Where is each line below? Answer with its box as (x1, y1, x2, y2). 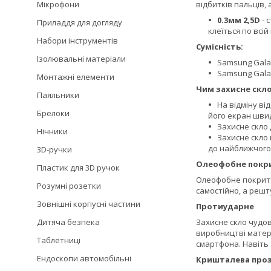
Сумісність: (196, 41, 243, 52)
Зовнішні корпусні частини (37, 198, 140, 209)
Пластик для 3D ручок (37, 162, 120, 173)
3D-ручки (37, 144, 72, 155)
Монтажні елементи (37, 71, 114, 82)
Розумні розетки (37, 180, 101, 191)
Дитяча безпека (37, 217, 100, 227)
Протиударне (196, 201, 254, 212)
